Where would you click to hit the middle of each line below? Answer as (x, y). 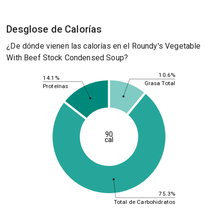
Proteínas (55, 86)
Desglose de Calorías (54, 29)
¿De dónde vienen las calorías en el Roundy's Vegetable (104, 46)
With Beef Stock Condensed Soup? (67, 58)
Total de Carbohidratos (144, 202)
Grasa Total (160, 83)
